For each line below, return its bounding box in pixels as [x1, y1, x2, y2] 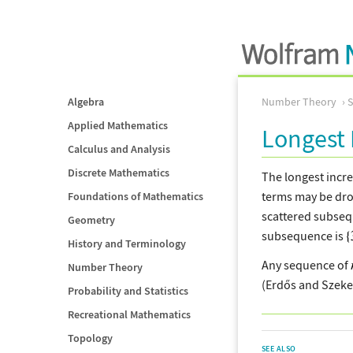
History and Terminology [68, 236, 186, 251]
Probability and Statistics [68, 284, 188, 298]
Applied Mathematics [68, 118, 168, 132]
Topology [68, 331, 113, 345]
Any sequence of [262, 257, 351, 273]
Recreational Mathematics [68, 307, 191, 321]
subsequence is [262, 228, 346, 243]
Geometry [68, 213, 115, 227]
